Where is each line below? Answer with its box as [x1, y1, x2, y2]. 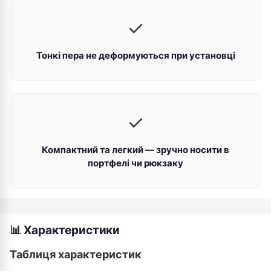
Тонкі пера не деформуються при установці [36, 50, 235, 61]
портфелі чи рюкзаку [88, 157, 183, 169]
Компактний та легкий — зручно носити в [42, 144, 229, 155]
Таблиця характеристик [10, 248, 142, 261]
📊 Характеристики [10, 223, 120, 237]
